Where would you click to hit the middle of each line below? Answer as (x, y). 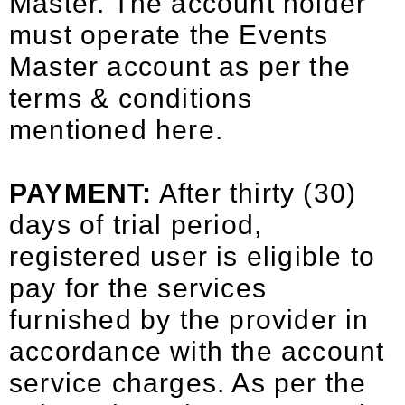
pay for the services (138, 288)
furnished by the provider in (189, 320)
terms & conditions (131, 98)
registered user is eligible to (193, 256)
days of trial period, (136, 225)
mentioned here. (116, 130)
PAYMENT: (81, 193)
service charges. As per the (188, 383)
